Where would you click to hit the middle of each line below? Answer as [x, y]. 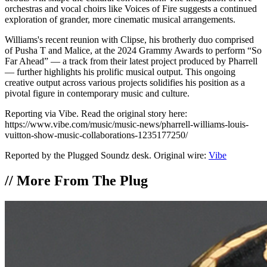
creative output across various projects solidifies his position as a [125, 82]
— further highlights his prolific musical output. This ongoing [120, 72]
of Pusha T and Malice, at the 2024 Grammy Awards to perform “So [133, 50]
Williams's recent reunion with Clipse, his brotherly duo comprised [129, 39]
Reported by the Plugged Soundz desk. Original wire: [105, 155]
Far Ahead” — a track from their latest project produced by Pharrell [131, 61]
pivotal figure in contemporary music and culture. [97, 93]
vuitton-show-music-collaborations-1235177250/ [96, 135]
